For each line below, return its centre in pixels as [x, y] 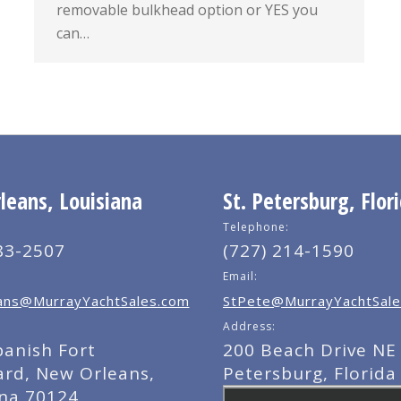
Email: [240, 276]
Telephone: [256, 227]
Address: [249, 326]
